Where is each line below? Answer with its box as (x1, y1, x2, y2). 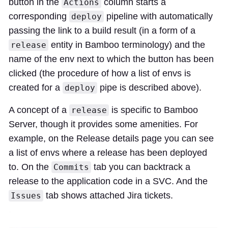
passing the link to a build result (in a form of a (9, 25, 195, 36)
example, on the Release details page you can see (9, 133, 214, 144)
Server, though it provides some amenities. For (9, 119, 198, 130)
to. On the (9, 162, 51, 173)
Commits (53, 162, 89, 173)
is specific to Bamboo (109, 105, 198, 116)
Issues (11, 191, 41, 201)
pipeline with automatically (104, 11, 213, 22)
